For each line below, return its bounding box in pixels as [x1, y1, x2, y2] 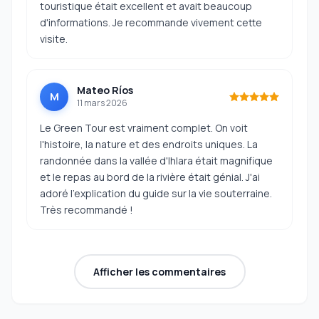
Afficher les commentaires [93, 264, 226, 278]
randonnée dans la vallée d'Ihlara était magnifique [40, 154, 273, 167]
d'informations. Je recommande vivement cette [40, 16, 262, 29]
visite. [40, 32, 68, 46]
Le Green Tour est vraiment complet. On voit [40, 121, 248, 135]
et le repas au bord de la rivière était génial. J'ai [40, 170, 260, 184]
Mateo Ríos [77, 83, 133, 97]
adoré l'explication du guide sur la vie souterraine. [40, 187, 272, 200]
